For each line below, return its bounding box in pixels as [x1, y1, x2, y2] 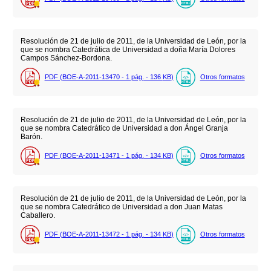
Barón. [20, 132, 42, 141]
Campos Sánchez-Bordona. [20, 53, 112, 62]
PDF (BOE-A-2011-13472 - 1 [44, 230, 131, 238]
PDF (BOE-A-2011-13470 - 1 [44, 73, 131, 81]
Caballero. [20, 211, 55, 220]
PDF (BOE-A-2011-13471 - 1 [44, 152, 131, 160]
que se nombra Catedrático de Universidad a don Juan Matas [20, 203, 223, 212]
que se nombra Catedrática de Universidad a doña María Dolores [20, 45, 235, 54]
